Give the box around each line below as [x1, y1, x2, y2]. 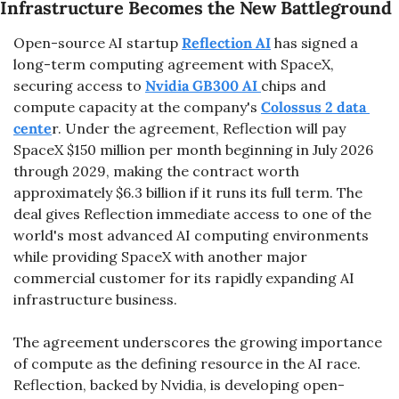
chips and [261, 77, 326, 94]
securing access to [13, 77, 145, 94]
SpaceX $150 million [13, 141, 145, 159]
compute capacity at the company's [13, 98, 261, 116]
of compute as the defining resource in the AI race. [13, 354, 361, 372]
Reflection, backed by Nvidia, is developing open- [13, 376, 345, 394]
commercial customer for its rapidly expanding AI [13, 269, 354, 287]
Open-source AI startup [13, 34, 182, 52]
